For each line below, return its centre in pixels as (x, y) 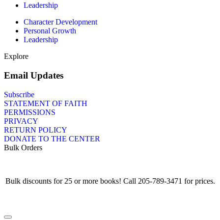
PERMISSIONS (30, 112)
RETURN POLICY (36, 130)
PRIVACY (21, 121)
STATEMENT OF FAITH (46, 103)
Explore (16, 56)
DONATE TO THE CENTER (52, 138)
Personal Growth (50, 31)
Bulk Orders (23, 147)
